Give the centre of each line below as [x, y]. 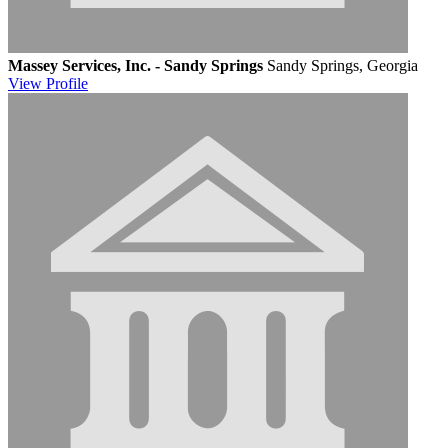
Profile [67, 83]
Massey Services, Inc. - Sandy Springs [135, 65]
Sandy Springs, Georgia [342, 65]
